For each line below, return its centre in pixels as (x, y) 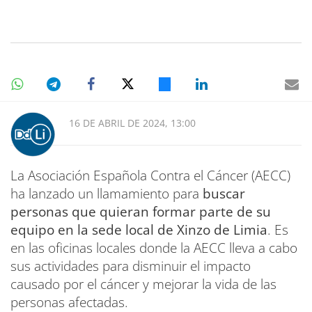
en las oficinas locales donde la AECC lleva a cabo (154, 248)
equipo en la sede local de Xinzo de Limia (139, 230)
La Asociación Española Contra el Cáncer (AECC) (150, 176)
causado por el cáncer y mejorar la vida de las (143, 284)
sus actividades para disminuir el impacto (131, 266)
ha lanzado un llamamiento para (107, 194)
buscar (224, 194)
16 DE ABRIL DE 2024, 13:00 (132, 123)
